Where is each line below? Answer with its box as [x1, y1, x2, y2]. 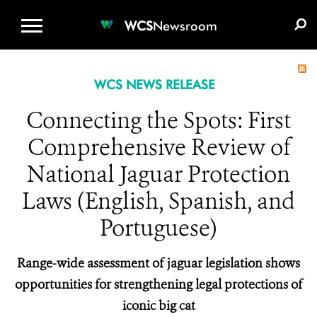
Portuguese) [100, 213, 217, 243]
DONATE [157, 4, 204, 18]
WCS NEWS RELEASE [93, 77, 215, 92]
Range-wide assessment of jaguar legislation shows [17, 255, 300, 272]
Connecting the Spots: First [26, 105, 291, 135]
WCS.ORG [86, 4, 139, 18]
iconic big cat [122, 297, 195, 314]
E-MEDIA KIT [222, 4, 289, 18]
